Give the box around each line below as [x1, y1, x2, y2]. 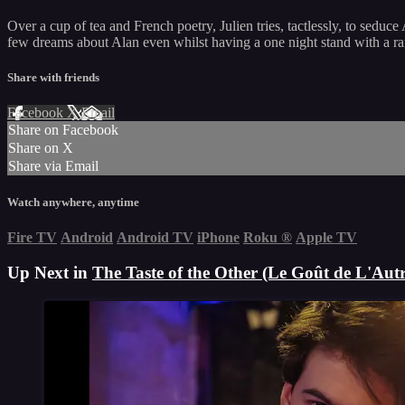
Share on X [8, 139, 73, 155]
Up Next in [7, 263, 92, 283]
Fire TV [7, 230, 57, 246]
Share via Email [8, 157, 99, 174]
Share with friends [7, 70, 99, 84]
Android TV [117, 230, 193, 246]
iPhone [197, 230, 240, 246]
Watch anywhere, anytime [7, 195, 139, 210]
